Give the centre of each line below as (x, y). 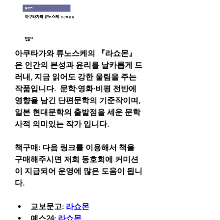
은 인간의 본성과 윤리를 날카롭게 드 (79, 65)
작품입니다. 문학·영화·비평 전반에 (76, 89)
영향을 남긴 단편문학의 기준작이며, (78, 101)
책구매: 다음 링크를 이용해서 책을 (75, 148)
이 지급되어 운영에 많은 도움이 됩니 (79, 171)
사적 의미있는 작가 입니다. (62, 124)
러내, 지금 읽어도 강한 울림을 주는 (76, 77)
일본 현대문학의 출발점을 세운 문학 (78, 112)
